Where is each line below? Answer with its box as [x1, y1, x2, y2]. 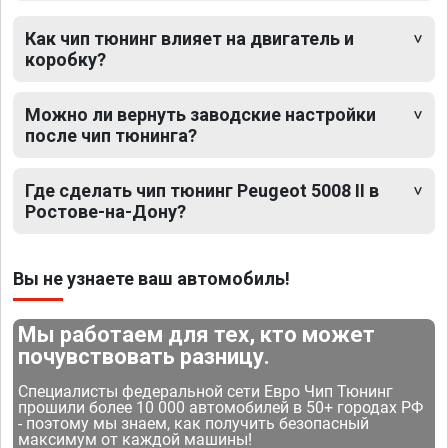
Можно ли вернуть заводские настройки [25, 103, 376, 125]
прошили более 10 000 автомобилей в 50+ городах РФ [18, 397, 424, 417]
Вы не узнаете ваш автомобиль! [13, 267, 290, 289]
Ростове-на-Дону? [25, 200, 186, 222]
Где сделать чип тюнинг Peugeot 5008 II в [25, 179, 379, 201]
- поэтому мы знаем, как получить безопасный [18, 413, 370, 433]
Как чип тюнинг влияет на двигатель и [25, 27, 354, 49]
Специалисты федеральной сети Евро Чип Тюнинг [18, 381, 394, 401]
